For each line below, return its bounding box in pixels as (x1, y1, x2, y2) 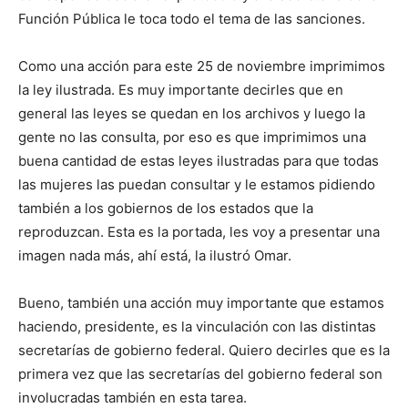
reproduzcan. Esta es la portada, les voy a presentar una (18, 223, 380, 241)
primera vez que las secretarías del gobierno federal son (18, 365, 382, 383)
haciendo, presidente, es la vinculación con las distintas (18, 318, 376, 336)
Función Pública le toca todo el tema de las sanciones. (18, 10, 365, 28)
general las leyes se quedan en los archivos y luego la (18, 105, 365, 123)
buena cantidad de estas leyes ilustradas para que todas (18, 152, 379, 170)
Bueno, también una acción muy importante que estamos (18, 294, 384, 312)
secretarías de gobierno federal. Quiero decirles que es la (18, 342, 390, 360)
